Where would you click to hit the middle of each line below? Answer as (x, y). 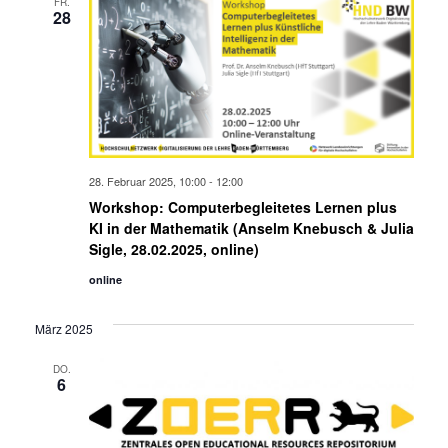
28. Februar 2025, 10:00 (147, 181)
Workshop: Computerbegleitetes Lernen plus (242, 207)
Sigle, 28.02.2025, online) (173, 249)
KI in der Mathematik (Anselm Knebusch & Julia (251, 228)
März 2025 (63, 329)
